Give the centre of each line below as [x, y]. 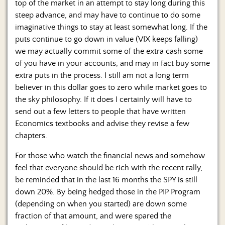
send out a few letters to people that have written [100, 111]
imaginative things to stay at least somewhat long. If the [111, 27]
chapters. [31, 135]
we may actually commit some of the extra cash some [109, 51]
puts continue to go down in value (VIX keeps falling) [106, 39]
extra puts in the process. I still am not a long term [102, 75]
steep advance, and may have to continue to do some [108, 15]
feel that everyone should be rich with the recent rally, [109, 167]
